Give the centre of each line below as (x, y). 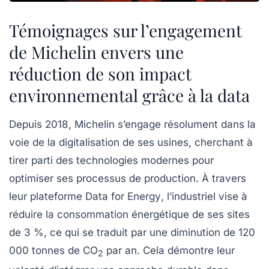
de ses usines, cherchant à (186, 143)
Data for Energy (123, 197)
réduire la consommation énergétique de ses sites (129, 215)
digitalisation (89, 143)
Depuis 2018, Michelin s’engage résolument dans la (132, 125)
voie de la (34, 143)
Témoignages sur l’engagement (125, 31)
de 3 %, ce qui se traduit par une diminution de (124, 233)
